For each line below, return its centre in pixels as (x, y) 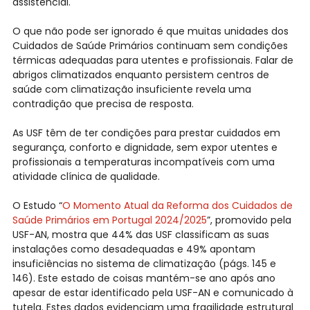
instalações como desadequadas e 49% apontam (134, 249)
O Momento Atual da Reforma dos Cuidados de (177, 206)
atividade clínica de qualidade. (86, 177)
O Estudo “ (37, 206)
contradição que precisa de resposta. (103, 104)
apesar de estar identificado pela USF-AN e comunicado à (153, 293)
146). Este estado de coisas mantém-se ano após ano (144, 279)
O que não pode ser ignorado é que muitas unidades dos (150, 31)
